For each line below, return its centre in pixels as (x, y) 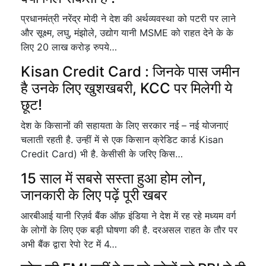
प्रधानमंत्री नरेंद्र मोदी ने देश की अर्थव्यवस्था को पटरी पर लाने (128, 18)
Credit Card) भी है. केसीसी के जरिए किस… (102, 154)
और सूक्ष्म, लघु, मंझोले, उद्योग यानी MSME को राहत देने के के (127, 33)
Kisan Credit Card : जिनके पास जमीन (130, 72)
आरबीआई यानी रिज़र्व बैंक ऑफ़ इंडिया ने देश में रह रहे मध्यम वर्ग (128, 216)
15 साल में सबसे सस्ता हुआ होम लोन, (113, 178)
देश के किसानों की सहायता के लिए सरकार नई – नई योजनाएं (124, 125)
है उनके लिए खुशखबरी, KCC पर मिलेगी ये (126, 88)
